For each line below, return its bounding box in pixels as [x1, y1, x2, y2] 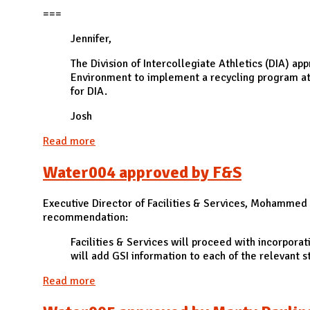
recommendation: [43, 210, 128, 224]
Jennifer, [71, 32, 111, 46]
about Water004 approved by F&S [95, 273, 255, 288]
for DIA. [71, 84, 107, 99]
